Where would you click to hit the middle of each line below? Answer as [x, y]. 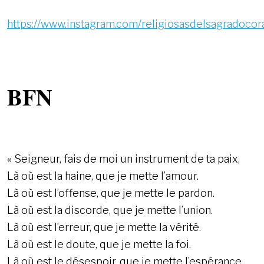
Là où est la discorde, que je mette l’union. [110, 210]
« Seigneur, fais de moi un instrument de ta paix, [123, 159]
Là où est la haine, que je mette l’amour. [103, 176]
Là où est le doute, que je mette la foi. [99, 245]
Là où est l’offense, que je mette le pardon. [111, 193]
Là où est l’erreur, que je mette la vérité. [104, 227]
